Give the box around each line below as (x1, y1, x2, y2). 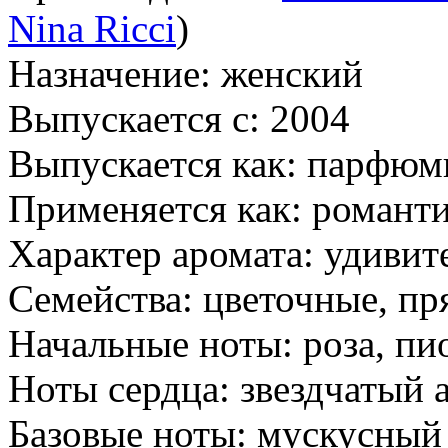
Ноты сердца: (8, 366, 230, 410)
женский (211, 51, 363, 95)
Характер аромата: (8, 231, 314, 275)
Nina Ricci (8, 6, 176, 50)
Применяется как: (8, 186, 302, 230)
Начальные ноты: (8, 321, 293, 365)
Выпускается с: (8, 96, 260, 140)
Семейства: (8, 276, 193, 320)
